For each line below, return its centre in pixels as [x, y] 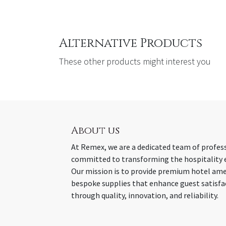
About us [95, 131]
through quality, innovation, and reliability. [145, 195]
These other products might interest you [135, 62]
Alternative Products [131, 44]
